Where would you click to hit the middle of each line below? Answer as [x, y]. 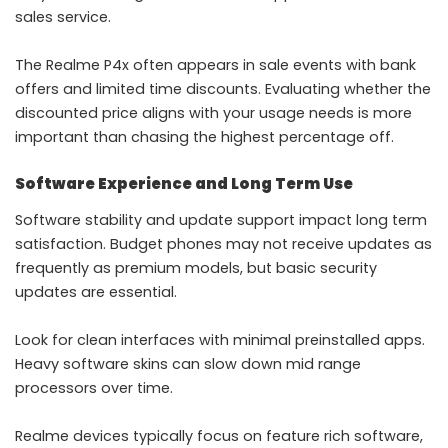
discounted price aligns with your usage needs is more [213, 112]
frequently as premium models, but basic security [196, 268]
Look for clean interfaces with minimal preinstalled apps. [220, 340]
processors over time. [94, 388]
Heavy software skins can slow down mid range [188, 364]
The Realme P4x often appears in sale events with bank [215, 64]
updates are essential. [96, 292]
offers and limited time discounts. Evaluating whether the [223, 88]
